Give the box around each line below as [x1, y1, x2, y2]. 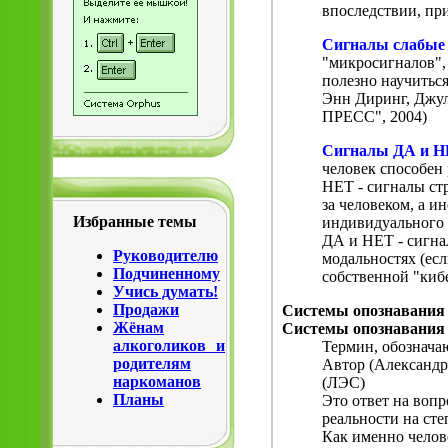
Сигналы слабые [322, 36, 445, 54]
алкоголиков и [113, 337, 225, 354]
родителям [113, 355, 191, 372]
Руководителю [113, 247, 218, 264]
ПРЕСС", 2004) [322, 108, 427, 126]
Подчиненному [113, 265, 220, 282]
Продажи [113, 301, 179, 318]
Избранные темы [73, 213, 197, 230]
